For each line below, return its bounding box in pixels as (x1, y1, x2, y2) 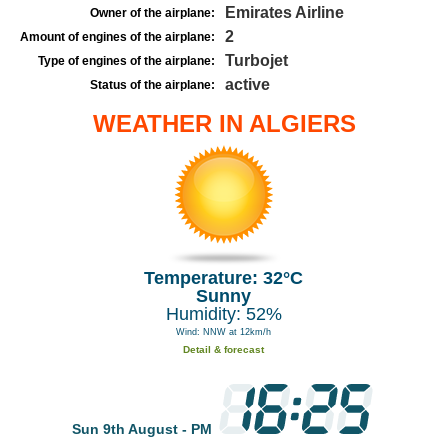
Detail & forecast (183, 344, 265, 355)
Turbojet (225, 52, 288, 69)
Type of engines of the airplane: (38, 54, 215, 68)
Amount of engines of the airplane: (20, 30, 215, 44)
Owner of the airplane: (90, 6, 215, 20)
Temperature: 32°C (144, 268, 304, 288)
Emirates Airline (225, 4, 344, 21)
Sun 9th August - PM (72, 421, 216, 437)
